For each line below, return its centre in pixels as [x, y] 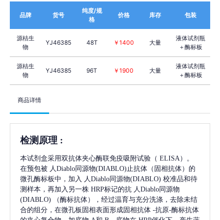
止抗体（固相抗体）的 [161, 168]
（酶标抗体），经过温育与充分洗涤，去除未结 [125, 199]
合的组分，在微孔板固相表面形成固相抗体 [85, 210]
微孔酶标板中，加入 [51, 179]
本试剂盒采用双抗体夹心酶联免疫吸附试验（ [89, 158]
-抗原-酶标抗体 [176, 210]
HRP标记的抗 [111, 189]
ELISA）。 [177, 158]
